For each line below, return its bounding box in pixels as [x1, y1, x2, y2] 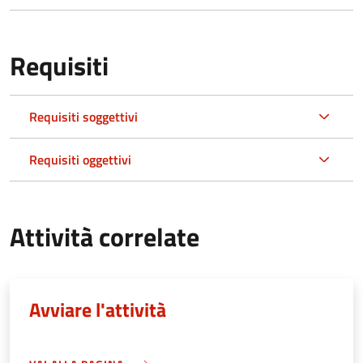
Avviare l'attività [29, 294, 166, 324]
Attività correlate [10, 216, 199, 256]
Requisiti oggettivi [29, 149, 131, 169]
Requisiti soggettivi [29, 106, 138, 126]
